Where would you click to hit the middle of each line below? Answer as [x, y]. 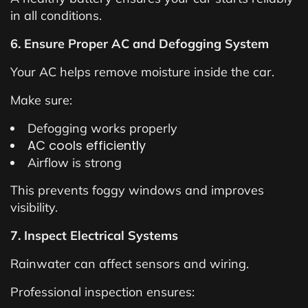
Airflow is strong [75, 163]
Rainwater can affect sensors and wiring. [130, 264]
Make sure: [41, 100]
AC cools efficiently [87, 145]
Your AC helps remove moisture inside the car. [142, 72]
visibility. [34, 207]
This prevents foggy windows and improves [137, 190]
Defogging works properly [102, 128]
